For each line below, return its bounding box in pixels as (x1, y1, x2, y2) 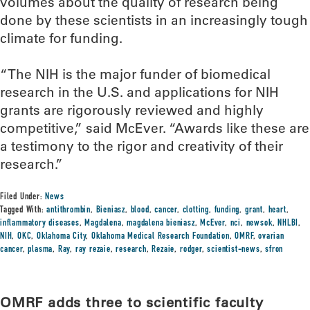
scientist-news (207, 245, 260, 255)
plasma (28, 245, 53, 255)
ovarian (258, 232, 284, 241)
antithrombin (46, 206, 91, 215)
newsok (246, 219, 273, 228)
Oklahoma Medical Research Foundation (91, 232, 230, 241)
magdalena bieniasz (127, 219, 195, 228)
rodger (179, 245, 202, 255)
